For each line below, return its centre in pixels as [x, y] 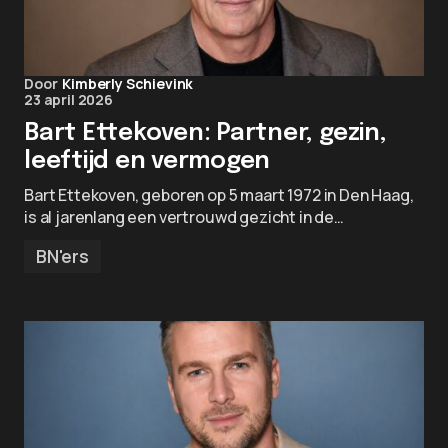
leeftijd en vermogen [147, 161]
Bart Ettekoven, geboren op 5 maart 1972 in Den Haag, [219, 195]
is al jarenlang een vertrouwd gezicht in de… [184, 217]
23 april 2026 [68, 99]
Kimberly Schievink [128, 83]
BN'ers [62, 256]
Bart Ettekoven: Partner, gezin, [205, 133]
